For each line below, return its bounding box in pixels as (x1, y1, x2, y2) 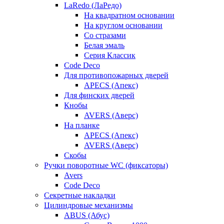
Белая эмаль (84, 40, 124, 50)
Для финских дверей (64, 90, 134, 100)
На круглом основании (84, 20, 162, 30)
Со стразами (84, 30, 126, 40)
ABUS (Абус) (64, 210, 109, 220)
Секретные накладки (44, 190, 115, 200)
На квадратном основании (84, 10, 174, 20)
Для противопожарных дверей (64, 70, 168, 80)
